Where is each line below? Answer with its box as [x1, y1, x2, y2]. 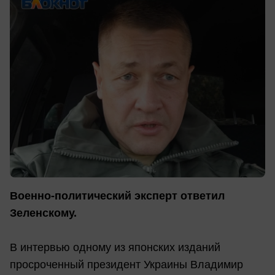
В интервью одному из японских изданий [10, 241, 220, 254]
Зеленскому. [10, 207, 77, 220]
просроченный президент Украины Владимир [10, 258, 243, 271]
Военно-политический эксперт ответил [10, 190, 225, 203]
